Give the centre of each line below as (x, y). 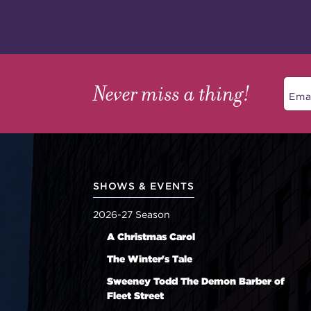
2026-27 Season (132, 214)
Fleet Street (136, 296)
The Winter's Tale (150, 259)
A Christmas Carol (151, 237)
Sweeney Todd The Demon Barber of (196, 281)
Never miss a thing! (172, 93)
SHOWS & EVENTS (144, 186)
